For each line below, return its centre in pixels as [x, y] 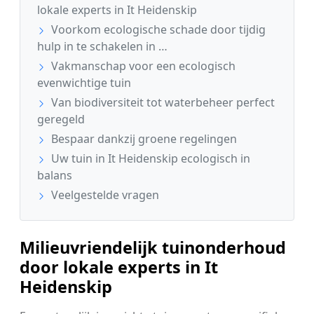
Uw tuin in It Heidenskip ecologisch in [149, 158]
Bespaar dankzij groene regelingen [143, 138]
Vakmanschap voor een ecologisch [142, 66]
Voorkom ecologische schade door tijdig [157, 29]
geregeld [61, 119]
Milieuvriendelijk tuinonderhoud [153, 247]
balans [55, 175]
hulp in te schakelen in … [102, 46]
